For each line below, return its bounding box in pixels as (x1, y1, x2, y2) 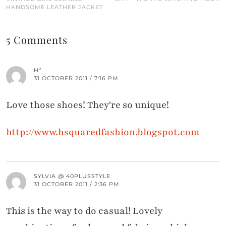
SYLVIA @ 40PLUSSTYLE (34, 172, 110, 180)
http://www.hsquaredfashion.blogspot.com (6, 125, 200, 139)
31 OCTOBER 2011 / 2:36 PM (34, 180, 120, 188)
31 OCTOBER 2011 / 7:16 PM (34, 74, 119, 82)
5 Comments (6, 32, 68, 46)
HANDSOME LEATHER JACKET (6, 3, 103, 11)
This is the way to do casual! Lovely (6, 204, 162, 217)
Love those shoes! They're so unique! (6, 98, 169, 111)
